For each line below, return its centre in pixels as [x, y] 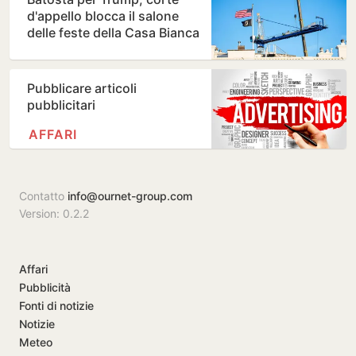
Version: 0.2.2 [54, 214]
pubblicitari [61, 105]
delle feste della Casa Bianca [113, 33]
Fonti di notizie [56, 306]
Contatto [43, 196]
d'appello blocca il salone [103, 16]
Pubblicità [45, 288]
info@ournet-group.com [130, 196]
